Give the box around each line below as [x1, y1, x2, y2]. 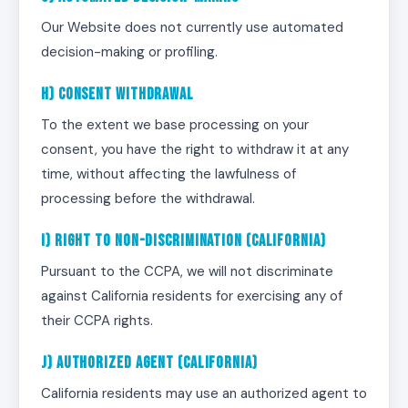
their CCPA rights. [41, 311, 153, 330]
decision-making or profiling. [41, 43, 218, 61]
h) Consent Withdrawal [41, 85, 194, 104]
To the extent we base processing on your [41, 116, 309, 134]
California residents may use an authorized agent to [41, 384, 367, 403]
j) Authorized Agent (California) [41, 353, 258, 372]
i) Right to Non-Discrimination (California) [41, 231, 326, 250]
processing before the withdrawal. [41, 189, 255, 208]
